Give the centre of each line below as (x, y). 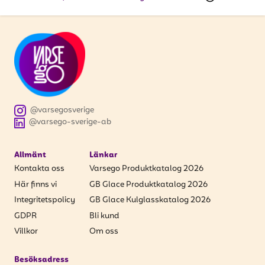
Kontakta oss (39, 169)
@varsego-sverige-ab (70, 122)
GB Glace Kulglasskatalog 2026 (150, 200)
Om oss (104, 232)
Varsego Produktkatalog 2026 (146, 169)
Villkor (26, 232)
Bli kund (104, 216)
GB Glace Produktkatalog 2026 (148, 185)
